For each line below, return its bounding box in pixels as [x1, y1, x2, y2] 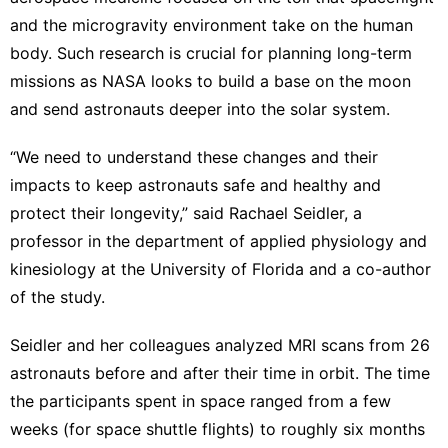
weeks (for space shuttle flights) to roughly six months [10, 418, 425, 439]
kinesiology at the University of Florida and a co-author [10, 258, 431, 279]
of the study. [10, 286, 105, 307]
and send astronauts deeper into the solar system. [10, 98, 390, 119]
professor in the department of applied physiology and [10, 230, 427, 251]
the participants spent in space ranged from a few [10, 390, 391, 411]
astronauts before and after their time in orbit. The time [10, 362, 430, 383]
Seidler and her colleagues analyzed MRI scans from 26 [10, 334, 430, 355]
